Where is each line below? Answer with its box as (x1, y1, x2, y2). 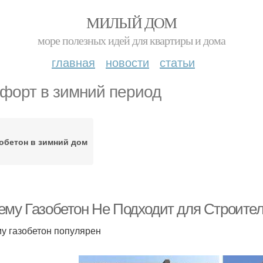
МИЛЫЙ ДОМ (86, 12, 177, 32)
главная (52, 53, 95, 70)
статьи (160, 53, 195, 70)
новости (106, 53, 149, 70)
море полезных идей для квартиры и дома (38, 32, 225, 48)
